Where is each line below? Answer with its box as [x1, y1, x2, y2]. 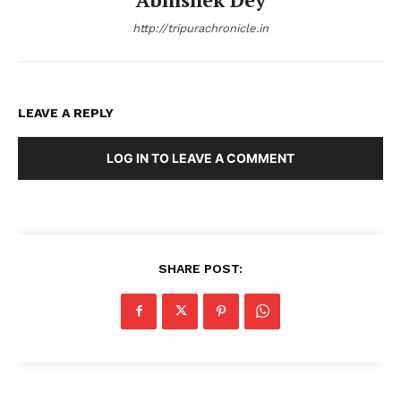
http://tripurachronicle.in [132, 21, 269, 35]
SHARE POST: [158, 260, 243, 276]
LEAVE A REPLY [18, 105, 114, 120]
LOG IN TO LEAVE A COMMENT [107, 149, 294, 166]
